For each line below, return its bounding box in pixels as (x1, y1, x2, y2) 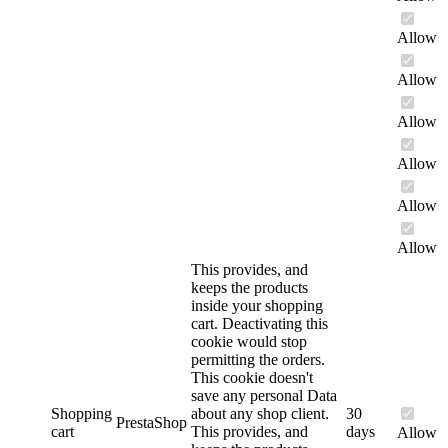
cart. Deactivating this (191, 315, 328, 333)
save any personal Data (191, 387, 337, 405)
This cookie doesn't (191, 369, 313, 387)
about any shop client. (191, 405, 329, 423)
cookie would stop (191, 333, 307, 351)
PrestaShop (116, 414, 187, 432)
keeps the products (191, 279, 308, 297)
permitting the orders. (191, 351, 325, 369)
